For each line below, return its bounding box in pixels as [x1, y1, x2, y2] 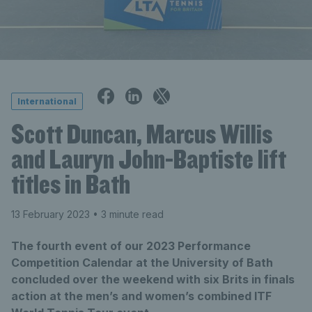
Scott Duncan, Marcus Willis [11, 117, 272, 150]
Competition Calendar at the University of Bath [11, 256, 273, 270]
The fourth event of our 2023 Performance [11, 239, 251, 253]
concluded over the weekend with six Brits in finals [11, 272, 295, 286]
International [17, 95, 77, 107]
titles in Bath [11, 167, 130, 201]
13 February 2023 [11, 208, 90, 220]
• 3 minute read [90, 208, 164, 220]
